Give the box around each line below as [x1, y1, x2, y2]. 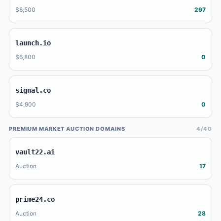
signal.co [15, 86, 51, 94]
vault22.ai [15, 147, 55, 156]
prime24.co [15, 195, 55, 203]
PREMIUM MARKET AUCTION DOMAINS [9, 125, 125, 132]
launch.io [15, 38, 51, 47]
